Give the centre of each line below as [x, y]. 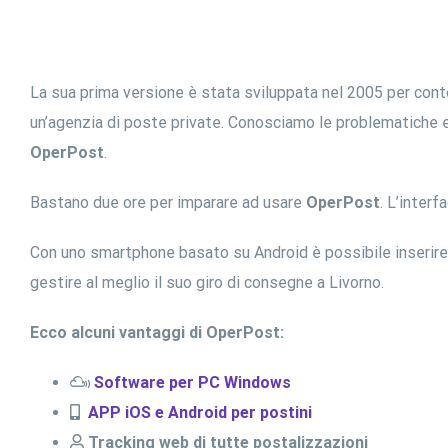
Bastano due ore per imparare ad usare [168, 202]
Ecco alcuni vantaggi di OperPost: [157, 332]
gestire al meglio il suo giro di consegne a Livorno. [207, 282]
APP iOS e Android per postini [198, 412]
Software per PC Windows [192, 382]
